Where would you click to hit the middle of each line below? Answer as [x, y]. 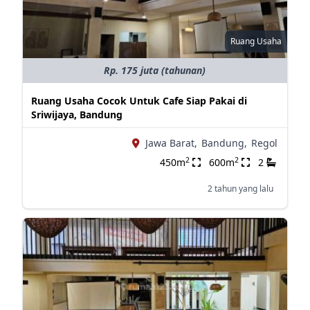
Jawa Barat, [171, 143]
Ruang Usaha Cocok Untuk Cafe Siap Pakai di [139, 101]
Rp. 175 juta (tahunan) [155, 70]
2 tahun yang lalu [240, 189]
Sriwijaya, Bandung [76, 115]
